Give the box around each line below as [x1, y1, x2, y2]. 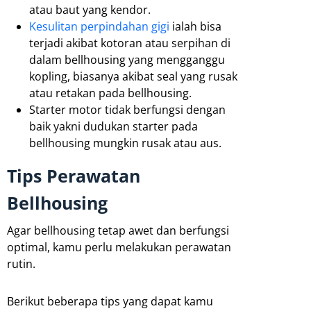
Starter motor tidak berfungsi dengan [29, 101, 226, 117]
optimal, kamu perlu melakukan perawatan [7, 239, 231, 255]
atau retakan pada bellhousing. [29, 85, 192, 101]
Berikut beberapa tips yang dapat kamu [7, 293, 213, 309]
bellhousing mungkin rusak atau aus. [29, 135, 221, 151]
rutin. [7, 255, 35, 271]
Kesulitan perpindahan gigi [29, 18, 169, 34]
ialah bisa [169, 18, 221, 34]
